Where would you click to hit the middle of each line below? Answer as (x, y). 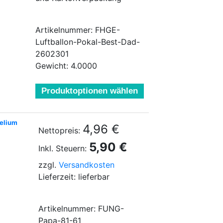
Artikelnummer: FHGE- (78, 30)
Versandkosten (87, 165)
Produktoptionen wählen (90, 91)
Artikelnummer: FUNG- (81, 209)
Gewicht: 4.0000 (66, 66)
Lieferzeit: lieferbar (74, 177)
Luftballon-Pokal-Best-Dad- (88, 42)
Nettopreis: (59, 130)
